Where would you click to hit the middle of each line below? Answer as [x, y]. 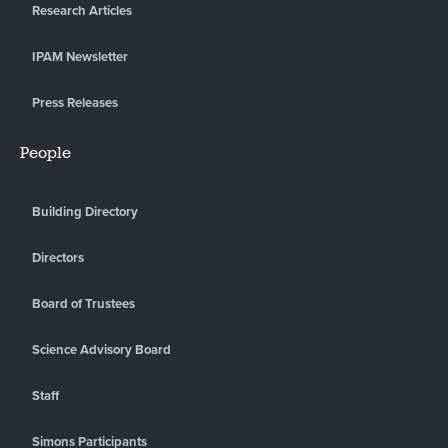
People [45, 152]
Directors [58, 257]
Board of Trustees [83, 303]
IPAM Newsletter [80, 56]
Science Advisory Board [101, 349]
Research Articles [82, 10]
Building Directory [85, 211]
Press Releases [75, 102]
